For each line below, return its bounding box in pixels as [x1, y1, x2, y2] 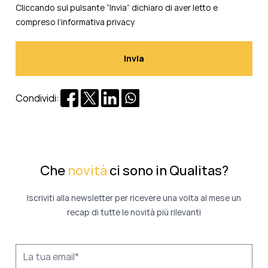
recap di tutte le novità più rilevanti [67, 206, 201, 218]
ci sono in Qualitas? [109, 162, 229, 180]
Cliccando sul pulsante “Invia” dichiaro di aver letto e [16, 2, 218, 14]
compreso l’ [16, 16, 61, 28]
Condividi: [16, 92, 59, 105]
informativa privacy [61, 16, 135, 28]
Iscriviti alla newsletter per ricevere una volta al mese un [27, 192, 241, 204]
